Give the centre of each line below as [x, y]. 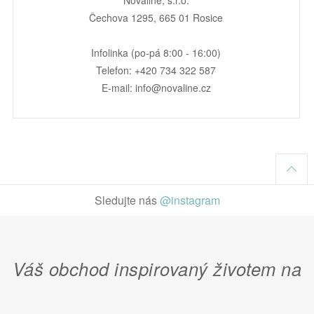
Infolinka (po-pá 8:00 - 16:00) [156, 53]
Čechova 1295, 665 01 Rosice [156, 18]
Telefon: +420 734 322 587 [156, 70]
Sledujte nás [127, 200]
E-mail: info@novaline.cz [156, 88]
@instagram [190, 200]
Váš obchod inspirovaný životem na [157, 269]
